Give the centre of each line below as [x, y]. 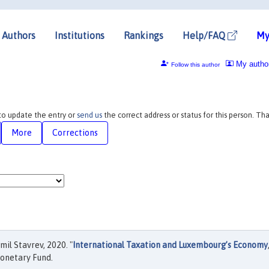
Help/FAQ [205, 35]
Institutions [80, 35]
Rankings [144, 35]
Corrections [75, 132]
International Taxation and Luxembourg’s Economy [170, 245]
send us [89, 115]
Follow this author [195, 64]
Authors [19, 35]
